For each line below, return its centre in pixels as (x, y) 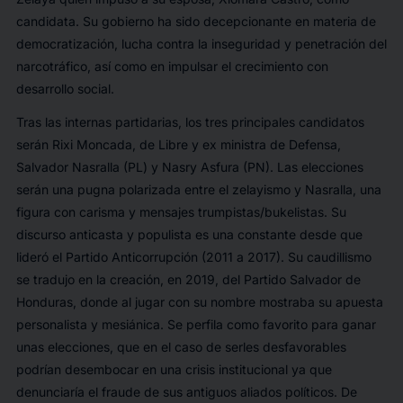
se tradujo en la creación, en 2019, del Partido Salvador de (188, 280)
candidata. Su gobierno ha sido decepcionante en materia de (196, 22)
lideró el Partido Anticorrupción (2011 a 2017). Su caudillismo (193, 257)
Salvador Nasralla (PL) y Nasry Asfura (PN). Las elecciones (189, 167)
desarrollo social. (65, 89)
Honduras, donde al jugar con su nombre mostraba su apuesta (199, 302)
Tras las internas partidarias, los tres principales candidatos (190, 122)
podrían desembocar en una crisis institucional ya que (174, 370)
